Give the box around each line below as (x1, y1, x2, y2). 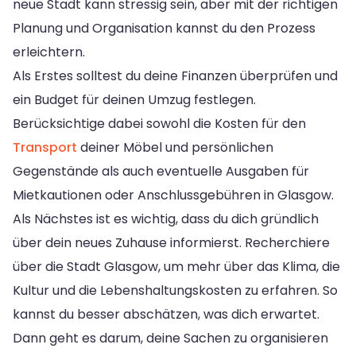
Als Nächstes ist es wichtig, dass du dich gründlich (13, 209, 319, 228)
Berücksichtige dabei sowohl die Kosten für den (13, 114, 306, 133)
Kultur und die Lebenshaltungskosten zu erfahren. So (13, 281, 338, 300)
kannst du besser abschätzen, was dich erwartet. (13, 304, 319, 323)
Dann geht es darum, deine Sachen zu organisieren (13, 328, 328, 347)
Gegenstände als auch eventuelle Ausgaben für (13, 161, 309, 180)
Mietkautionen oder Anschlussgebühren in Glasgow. (13, 185, 334, 204)
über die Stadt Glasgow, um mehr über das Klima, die (13, 257, 340, 276)
